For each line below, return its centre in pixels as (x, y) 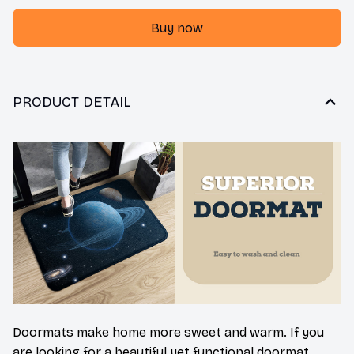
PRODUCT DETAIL (72, 102)
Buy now (177, 28)
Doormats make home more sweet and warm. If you (168, 333)
